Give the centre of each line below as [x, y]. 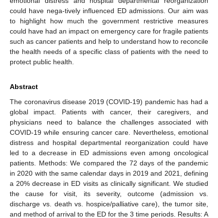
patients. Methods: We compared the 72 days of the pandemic [109, 163]
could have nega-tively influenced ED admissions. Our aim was [109, 10]
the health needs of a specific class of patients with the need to [109, 51]
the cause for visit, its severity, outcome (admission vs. [109, 193]
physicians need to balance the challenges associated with [109, 122]
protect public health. [42, 62]
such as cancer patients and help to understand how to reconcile [109, 41]
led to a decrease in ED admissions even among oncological [109, 153]
